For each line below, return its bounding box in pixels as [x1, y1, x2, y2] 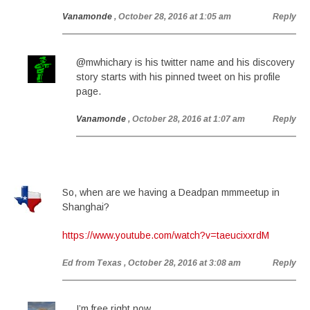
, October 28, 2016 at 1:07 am [128, 114, 245, 124]
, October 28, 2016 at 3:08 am [124, 258, 241, 268]
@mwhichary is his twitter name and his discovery [76, 57, 295, 68]
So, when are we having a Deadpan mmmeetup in [62, 187, 280, 198]
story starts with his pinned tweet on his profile [76, 71, 280, 82]
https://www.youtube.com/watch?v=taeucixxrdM [62, 230, 269, 241]
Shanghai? [62, 201, 109, 212]
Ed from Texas [62, 258, 122, 268]
